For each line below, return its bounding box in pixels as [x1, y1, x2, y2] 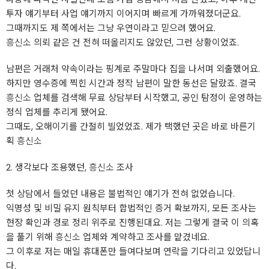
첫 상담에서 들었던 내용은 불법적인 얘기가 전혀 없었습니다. [6, 187, 235, 200]
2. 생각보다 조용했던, [6, 161, 89, 174]
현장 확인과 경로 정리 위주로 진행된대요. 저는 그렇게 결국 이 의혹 [6, 216, 259, 229]
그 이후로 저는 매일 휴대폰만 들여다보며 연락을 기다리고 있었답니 [6, 245, 261, 258]
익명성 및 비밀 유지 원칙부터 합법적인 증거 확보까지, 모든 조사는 [6, 202, 256, 214]
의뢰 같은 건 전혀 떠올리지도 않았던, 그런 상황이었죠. [31, 36, 239, 49]
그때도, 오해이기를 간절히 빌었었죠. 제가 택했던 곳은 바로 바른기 [6, 120, 256, 133]
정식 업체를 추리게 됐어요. [6, 106, 107, 118]
